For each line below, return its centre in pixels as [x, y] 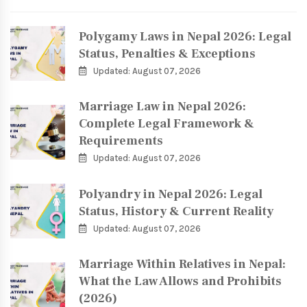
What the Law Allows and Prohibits [180, 282]
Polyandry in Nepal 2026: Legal [171, 194]
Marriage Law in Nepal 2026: [162, 107]
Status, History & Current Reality [176, 211]
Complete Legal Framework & [167, 124]
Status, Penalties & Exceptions [167, 53]
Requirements [121, 141]
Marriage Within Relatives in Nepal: [182, 265]
